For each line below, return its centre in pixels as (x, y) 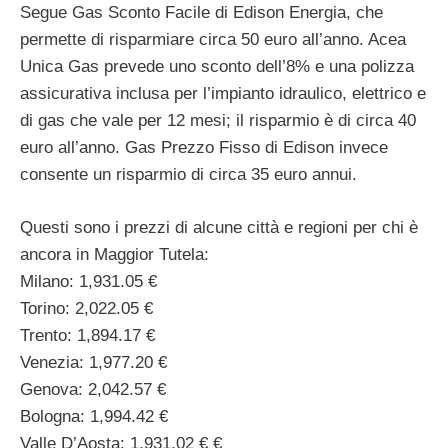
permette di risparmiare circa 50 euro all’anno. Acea (213, 40)
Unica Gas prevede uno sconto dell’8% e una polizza (217, 67)
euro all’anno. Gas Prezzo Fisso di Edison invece (204, 148)
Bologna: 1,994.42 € (94, 416)
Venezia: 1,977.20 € (93, 362)
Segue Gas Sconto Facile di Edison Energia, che (201, 13)
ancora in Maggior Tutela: (114, 254)
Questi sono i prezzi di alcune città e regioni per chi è (219, 227)
